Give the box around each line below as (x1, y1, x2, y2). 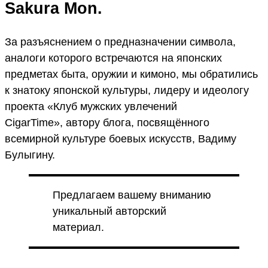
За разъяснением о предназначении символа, (5, 35, 236, 48)
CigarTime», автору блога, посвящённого (5, 116, 209, 129)
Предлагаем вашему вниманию (53, 188, 211, 201)
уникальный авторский (53, 205, 166, 217)
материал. (53, 221, 104, 233)
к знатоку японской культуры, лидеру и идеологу (5, 84, 249, 96)
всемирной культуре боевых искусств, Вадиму (5, 132, 236, 145)
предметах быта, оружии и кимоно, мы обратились (5, 68, 258, 80)
